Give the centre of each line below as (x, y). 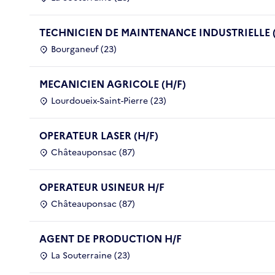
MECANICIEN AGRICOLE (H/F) (113, 84)
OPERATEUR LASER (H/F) (99, 135)
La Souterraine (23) (91, 255)
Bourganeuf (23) (84, 49)
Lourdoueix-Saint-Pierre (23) (109, 101)
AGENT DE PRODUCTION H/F (110, 238)
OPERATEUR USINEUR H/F (102, 187)
